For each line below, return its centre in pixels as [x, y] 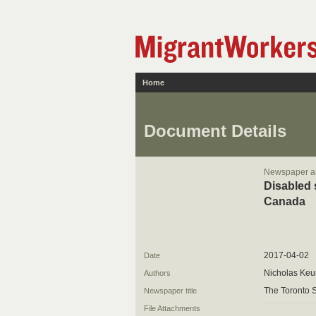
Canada [285, 201]
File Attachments [172, 308]
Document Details [215, 131]
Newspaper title [170, 291]
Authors [157, 273]
